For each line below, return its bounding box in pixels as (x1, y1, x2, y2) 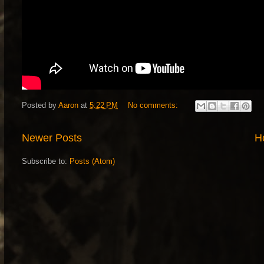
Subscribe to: (22, 157, 70, 166)
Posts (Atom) (70, 157, 115, 166)
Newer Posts (22, 132, 82, 144)
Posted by (22, 101, 58, 110)
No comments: (128, 101, 180, 110)
